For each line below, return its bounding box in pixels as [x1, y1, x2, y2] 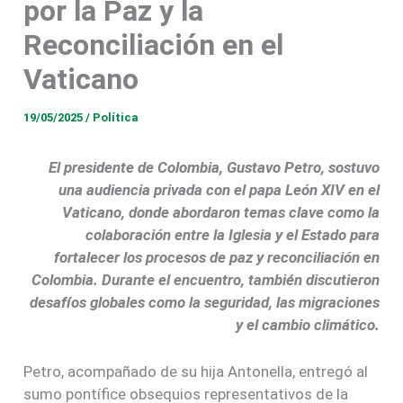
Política [93, 110, 139, 124]
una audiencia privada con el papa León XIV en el [58, 180, 380, 199]
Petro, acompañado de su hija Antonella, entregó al [23, 362, 369, 381]
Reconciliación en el [23, 27, 284, 62]
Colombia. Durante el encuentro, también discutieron [31, 270, 380, 289]
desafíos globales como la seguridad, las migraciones [29, 292, 380, 311]
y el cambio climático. [235, 315, 380, 334]
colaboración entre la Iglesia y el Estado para [85, 225, 380, 244]
